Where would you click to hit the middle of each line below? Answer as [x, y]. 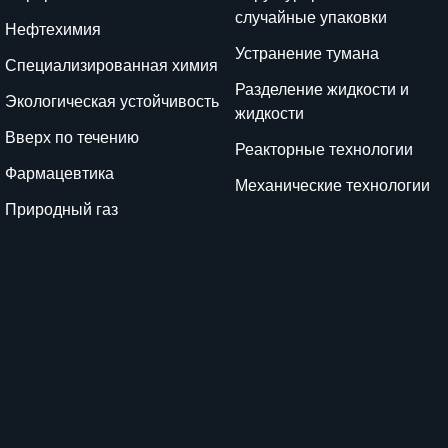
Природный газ [62, 209]
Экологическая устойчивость [112, 101]
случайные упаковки [311, 17]
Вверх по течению [72, 137]
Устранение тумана [307, 53]
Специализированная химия [112, 65]
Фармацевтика [60, 173]
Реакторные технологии [324, 149]
